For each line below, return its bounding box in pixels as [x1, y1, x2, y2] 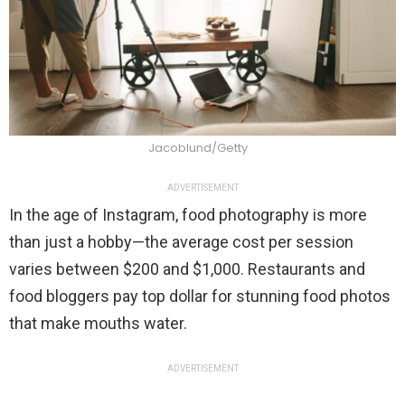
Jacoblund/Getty [148, 139, 248, 157]
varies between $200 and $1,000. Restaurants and [9, 259, 365, 279]
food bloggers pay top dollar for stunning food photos [9, 287, 391, 306]
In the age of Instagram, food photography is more [9, 205, 367, 225]
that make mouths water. [9, 314, 191, 334]
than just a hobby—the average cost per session [9, 232, 353, 252]
